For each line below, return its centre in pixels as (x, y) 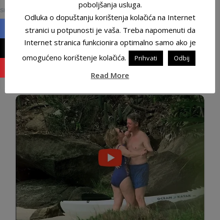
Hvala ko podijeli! (40, 82)
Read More (110, 75)
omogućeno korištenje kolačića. (74, 58)
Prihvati (146, 58)
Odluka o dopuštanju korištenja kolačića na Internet (110, 17)
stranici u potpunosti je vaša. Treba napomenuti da (110, 30)
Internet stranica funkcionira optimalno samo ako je (110, 42)
